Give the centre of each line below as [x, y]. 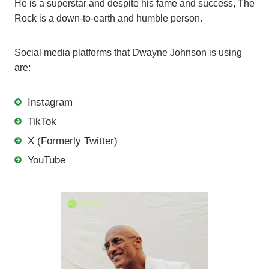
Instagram [50, 102]
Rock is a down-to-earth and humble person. [108, 18]
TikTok [42, 121]
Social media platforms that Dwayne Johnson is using [128, 52]
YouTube [47, 160]
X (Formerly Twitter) [73, 141]
